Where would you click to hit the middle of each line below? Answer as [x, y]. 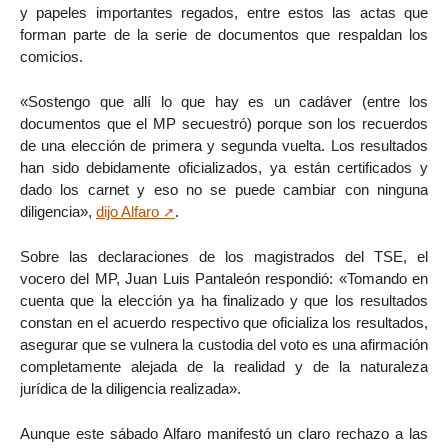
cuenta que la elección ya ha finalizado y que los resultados [224, 301]
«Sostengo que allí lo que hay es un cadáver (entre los [224, 102]
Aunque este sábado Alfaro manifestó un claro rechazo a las [224, 433]
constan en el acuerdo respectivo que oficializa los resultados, [224, 323]
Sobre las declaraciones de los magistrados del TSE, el [224, 257]
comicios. [51, 57]
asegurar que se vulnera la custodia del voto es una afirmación [224, 345]
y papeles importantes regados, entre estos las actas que [224, 13]
